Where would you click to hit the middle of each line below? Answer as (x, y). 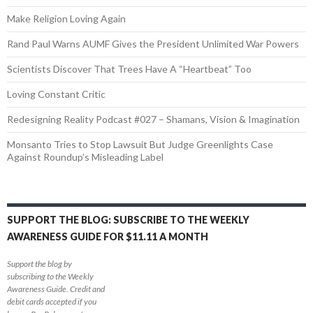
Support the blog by (39, 263)
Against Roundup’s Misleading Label (85, 156)
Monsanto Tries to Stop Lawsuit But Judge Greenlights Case (140, 144)
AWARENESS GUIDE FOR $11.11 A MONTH (108, 236)
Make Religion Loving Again (66, 18)
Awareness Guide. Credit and (56, 289)
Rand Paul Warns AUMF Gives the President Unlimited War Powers (153, 43)
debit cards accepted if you (52, 301)
